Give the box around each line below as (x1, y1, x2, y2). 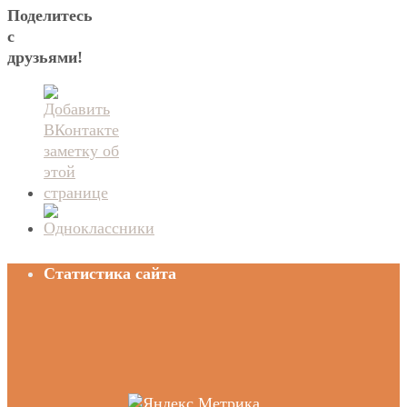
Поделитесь (7, 6, 93, 25)
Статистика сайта (44, 264, 176, 283)
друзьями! (7, 48, 83, 67)
